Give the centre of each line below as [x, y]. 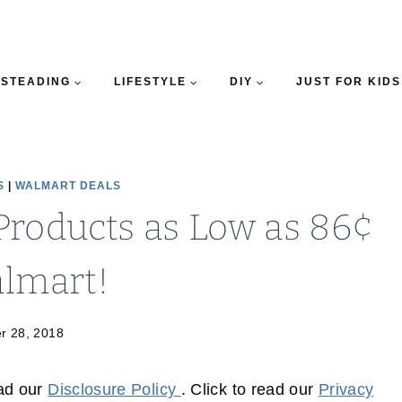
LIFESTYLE [150, 82]
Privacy [346, 390]
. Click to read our [249, 390]
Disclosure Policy [114, 390]
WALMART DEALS [68, 186]
